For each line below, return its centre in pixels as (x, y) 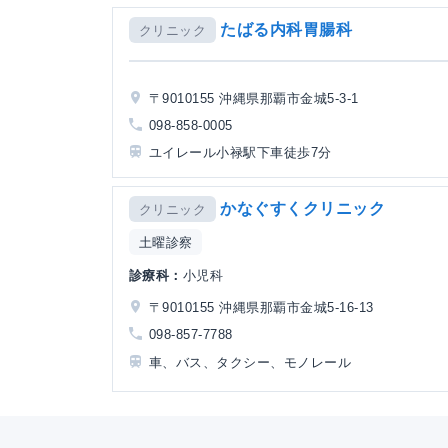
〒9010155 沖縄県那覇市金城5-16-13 (261, 308)
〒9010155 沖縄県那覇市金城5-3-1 (254, 98)
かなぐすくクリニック (303, 208)
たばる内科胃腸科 (286, 29)
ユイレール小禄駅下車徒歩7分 (240, 152)
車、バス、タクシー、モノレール (250, 362)
